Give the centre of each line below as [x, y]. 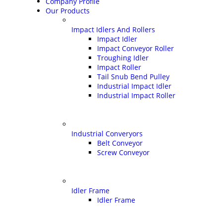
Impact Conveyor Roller [136, 48]
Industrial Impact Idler [134, 86]
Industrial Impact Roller [136, 95]
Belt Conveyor [120, 143]
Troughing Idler [123, 57]
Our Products [68, 10]
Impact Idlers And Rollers [113, 29]
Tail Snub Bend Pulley [133, 76]
